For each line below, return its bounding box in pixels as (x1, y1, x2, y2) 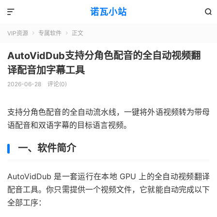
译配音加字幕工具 (7, 64, 85, 76)
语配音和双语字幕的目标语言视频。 (7, 120, 131, 130)
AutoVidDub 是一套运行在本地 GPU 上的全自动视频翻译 (7, 171, 210, 181)
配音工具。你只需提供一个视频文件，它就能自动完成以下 (7, 185, 210, 194)
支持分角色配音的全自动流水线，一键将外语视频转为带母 (7, 107, 210, 117)
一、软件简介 (18, 142, 76, 154)
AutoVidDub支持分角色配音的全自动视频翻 (7, 50, 201, 62)
